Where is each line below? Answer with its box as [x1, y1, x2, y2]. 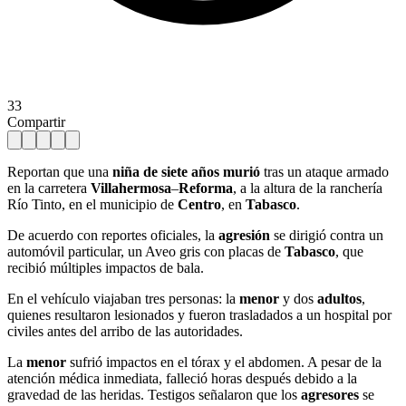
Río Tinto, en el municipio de [7, 196, 178, 212]
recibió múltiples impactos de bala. [7, 259, 204, 275]
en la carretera [7, 179, 91, 196]
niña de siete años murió [112, 163, 264, 179]
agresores [301, 386, 362, 402]
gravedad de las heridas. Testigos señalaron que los [7, 386, 301, 402]
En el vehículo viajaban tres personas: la [7, 290, 239, 306]
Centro [178, 196, 221, 212]
